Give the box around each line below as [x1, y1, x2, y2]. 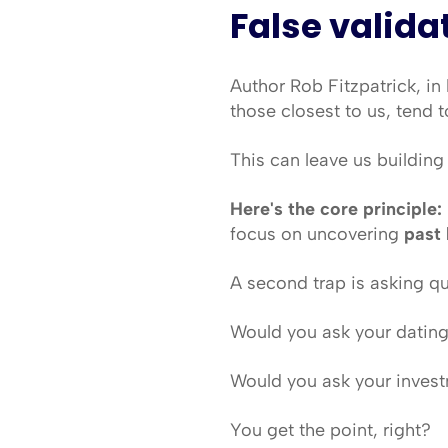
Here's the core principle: [229, 198, 442, 220]
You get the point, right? [229, 419, 431, 441]
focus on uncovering [229, 223, 404, 245]
